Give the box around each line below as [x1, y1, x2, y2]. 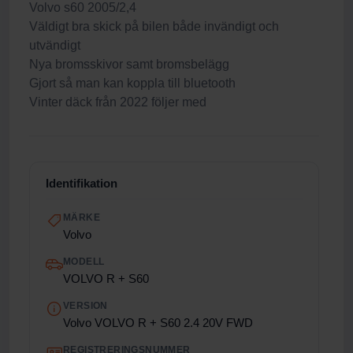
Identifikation [46, 176, 117, 190]
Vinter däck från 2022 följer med [29, 95, 206, 109]
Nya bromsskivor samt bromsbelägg [29, 58, 229, 71]
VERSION [63, 300, 108, 311]
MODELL [63, 256, 105, 267]
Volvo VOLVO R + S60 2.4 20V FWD [63, 316, 253, 329]
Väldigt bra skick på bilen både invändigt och [29, 20, 279, 33]
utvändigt [29, 39, 80, 52]
